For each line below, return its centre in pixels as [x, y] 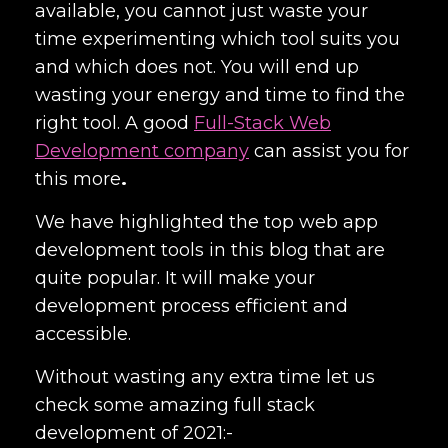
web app [338, 221]
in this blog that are [297, 249]
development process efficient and [191, 305]
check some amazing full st [159, 404]
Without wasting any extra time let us [205, 376]
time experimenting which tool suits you [217, 38]
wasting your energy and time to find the [220, 94]
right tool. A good [114, 122]
